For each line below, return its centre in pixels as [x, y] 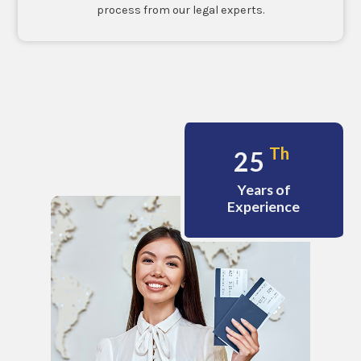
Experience [264, 206]
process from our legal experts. [180, 10]
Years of [263, 189]
